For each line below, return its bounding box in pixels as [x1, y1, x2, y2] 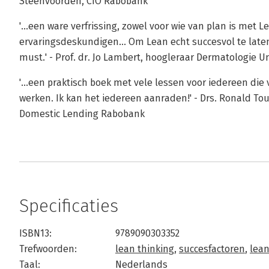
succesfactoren [179, 243, 245, 255]
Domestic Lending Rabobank [19, 108, 145, 119]
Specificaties [19, 195, 118, 217]
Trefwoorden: [19, 243, 77, 255]
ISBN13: [19, 228, 52, 239]
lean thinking [115, 243, 174, 255]
